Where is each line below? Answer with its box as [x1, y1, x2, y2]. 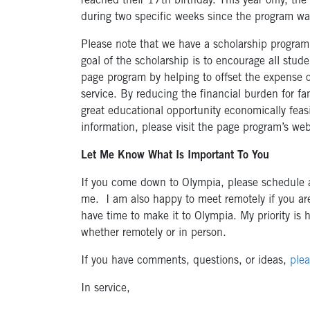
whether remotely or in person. [81, 228, 226, 239]
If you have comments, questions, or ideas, [81, 255, 290, 267]
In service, [81, 283, 130, 295]
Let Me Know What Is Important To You [81, 150, 269, 162]
